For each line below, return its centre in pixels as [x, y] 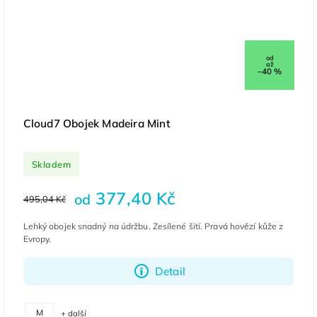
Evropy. [38, 239]
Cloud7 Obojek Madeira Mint [97, 124]
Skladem [51, 164]
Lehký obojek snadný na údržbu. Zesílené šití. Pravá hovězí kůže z [153, 226]
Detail [170, 271]
